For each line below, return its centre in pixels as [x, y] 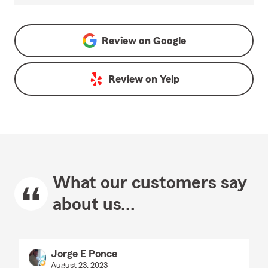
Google [169, 41]
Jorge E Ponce [84, 254]
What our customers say [150, 183]
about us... [94, 205]
